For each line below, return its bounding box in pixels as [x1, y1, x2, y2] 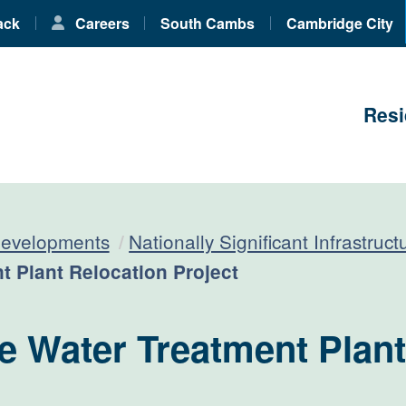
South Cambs [160, 13, 256, 34]
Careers [71, 13, 130, 34]
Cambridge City [285, 13, 393, 34]
